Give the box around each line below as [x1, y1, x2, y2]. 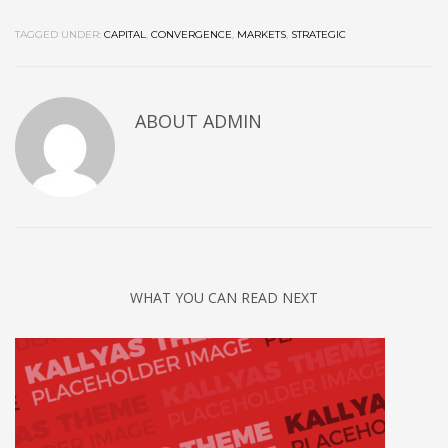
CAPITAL [104, 28, 146, 42]
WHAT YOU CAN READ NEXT [130, 288, 318, 308]
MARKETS [237, 28, 286, 42]
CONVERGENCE [151, 28, 232, 42]
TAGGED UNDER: [15, 28, 101, 42]
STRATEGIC [291, 28, 346, 42]
